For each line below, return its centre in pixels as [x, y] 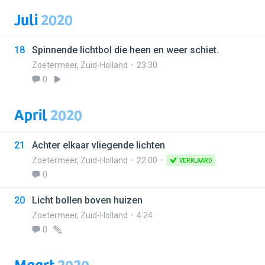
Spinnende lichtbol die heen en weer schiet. [125, 50]
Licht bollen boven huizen [87, 200]
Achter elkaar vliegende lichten [98, 145]
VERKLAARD [195, 161]
